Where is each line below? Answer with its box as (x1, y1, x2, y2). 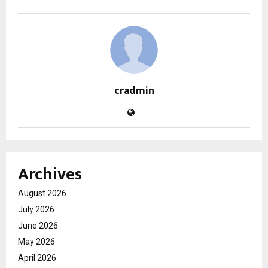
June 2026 (18, 220, 58, 230)
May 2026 (18, 236, 55, 246)
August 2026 (18, 188, 66, 198)
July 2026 (18, 204, 54, 214)
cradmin (114, 81, 154, 100)
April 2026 (18, 252, 56, 263)
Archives (18, 160, 82, 188)
